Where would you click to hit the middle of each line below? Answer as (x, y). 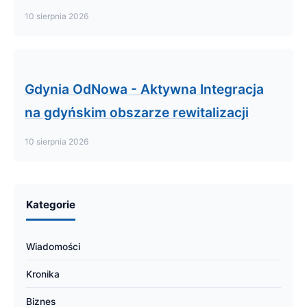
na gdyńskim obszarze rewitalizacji (137, 112)
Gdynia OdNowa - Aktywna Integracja (144, 89)
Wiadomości (53, 246)
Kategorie (51, 204)
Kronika (43, 274)
